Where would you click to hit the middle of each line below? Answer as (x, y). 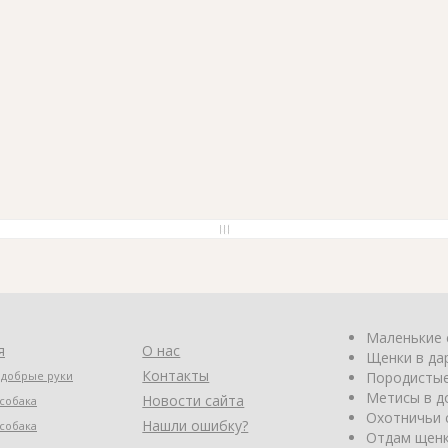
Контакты (176, 375)
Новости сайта (193, 400)
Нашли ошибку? (195, 425)
